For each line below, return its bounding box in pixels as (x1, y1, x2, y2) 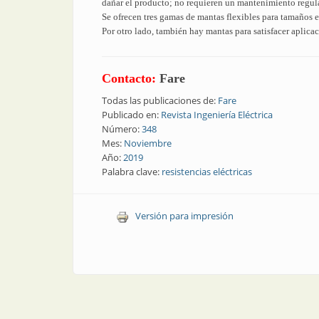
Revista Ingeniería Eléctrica (161, 108, 273, 121)
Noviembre (124, 137, 172, 150)
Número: (102, 122, 142, 135)
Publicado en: (102, 108, 161, 121)
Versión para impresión (135, 209, 234, 222)
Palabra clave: (102, 165, 162, 178)
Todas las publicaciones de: (102, 94, 218, 107)
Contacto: (102, 71, 159, 85)
